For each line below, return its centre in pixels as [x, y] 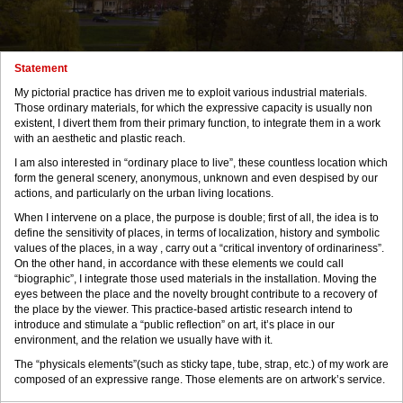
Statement [41, 68]
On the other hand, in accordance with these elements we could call [179, 264]
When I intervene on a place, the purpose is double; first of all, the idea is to [197, 218]
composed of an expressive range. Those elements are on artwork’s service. [200, 380]
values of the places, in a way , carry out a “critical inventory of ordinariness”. [199, 248]
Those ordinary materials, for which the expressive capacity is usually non [193, 108]
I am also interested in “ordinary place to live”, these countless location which [201, 163]
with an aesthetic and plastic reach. [100, 139]
